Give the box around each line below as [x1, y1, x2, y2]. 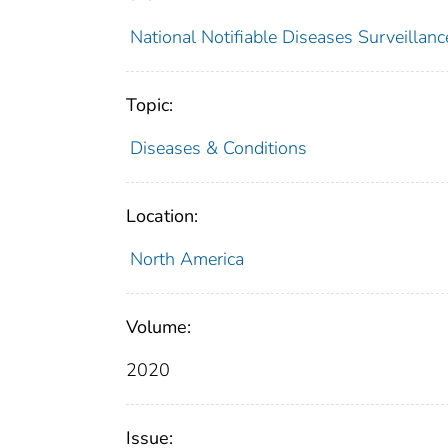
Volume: [126, 314, 191, 339]
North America [129, 246, 244, 271]
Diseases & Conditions [129, 135, 307, 160]
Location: [126, 203, 198, 228]
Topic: [126, 92, 173, 117]
